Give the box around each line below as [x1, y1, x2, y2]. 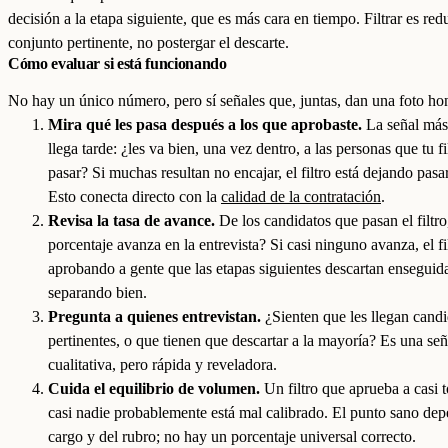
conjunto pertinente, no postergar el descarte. [8, 34, 289, 51]
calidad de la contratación [221, 188, 381, 205]
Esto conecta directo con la [48, 188, 221, 205]
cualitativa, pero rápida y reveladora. [48, 356, 277, 373]
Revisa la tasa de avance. [48, 212, 215, 229]
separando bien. [48, 284, 147, 301]
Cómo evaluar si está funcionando [8, 55, 227, 72]
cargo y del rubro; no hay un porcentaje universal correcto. [48, 428, 416, 445]
